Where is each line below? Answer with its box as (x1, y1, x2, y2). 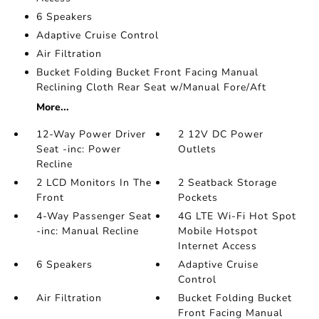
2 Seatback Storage (178, 176, 278, 189)
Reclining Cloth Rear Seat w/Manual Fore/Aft (36, 80, 266, 94)
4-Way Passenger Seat (36, 209, 152, 223)
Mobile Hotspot (178, 224, 258, 238)
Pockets (178, 191, 219, 204)
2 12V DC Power (178, 127, 264, 141)
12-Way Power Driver (36, 127, 146, 141)
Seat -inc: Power (36, 142, 121, 156)
